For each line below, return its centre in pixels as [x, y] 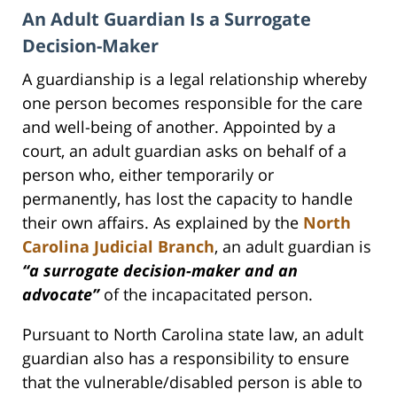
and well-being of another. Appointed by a [179, 126]
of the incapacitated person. [206, 294]
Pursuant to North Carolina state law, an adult [193, 334]
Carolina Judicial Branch [118, 246]
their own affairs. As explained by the [163, 222]
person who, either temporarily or [148, 174]
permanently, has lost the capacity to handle [187, 198]
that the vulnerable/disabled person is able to [192, 381]
